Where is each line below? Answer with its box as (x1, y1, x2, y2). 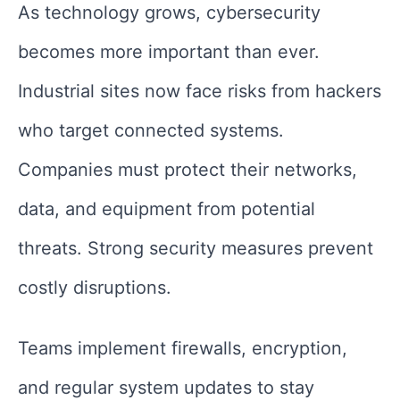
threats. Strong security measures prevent (18, 237, 373, 260)
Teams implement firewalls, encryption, (18, 337, 347, 360)
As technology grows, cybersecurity (18, 2, 321, 24)
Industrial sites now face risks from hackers (18, 80, 381, 103)
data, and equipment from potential (18, 198, 315, 221)
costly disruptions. (18, 277, 171, 299)
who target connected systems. (18, 120, 284, 142)
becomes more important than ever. (18, 41, 320, 63)
